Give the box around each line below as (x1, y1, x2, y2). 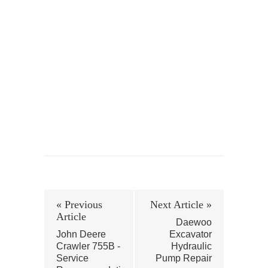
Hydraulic (171, 241, 212, 252)
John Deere (56, 229, 106, 240)
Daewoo (176, 217, 212, 228)
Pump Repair (156, 253, 212, 264)
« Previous (56, 199, 102, 211)
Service (56, 253, 89, 264)
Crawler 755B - (56, 241, 120, 252)
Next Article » (150, 199, 212, 211)
